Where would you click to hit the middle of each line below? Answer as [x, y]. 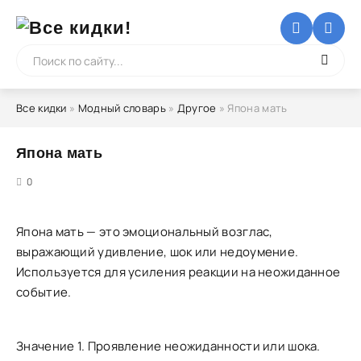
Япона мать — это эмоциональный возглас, [145, 232]
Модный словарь [122, 108]
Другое [197, 108]
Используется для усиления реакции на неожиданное [178, 272]
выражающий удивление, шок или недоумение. [158, 252]
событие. [44, 292]
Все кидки [41, 108]
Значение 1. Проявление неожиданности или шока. [168, 346]
